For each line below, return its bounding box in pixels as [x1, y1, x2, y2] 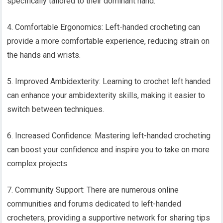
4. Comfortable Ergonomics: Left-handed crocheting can [7, 22, 201, 32]
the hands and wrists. [7, 50, 81, 60]
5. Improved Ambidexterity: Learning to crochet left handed [7, 76, 211, 86]
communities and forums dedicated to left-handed [7, 199, 182, 209]
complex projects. [7, 158, 69, 168]
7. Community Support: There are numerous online [7, 185, 179, 195]
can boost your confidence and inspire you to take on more [7, 144, 210, 154]
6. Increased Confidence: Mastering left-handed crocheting [7, 130, 211, 140]
